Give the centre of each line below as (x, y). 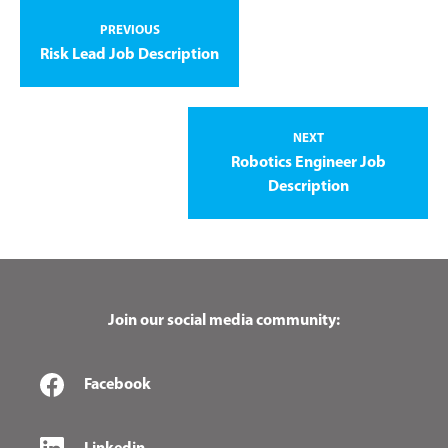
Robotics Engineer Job (308, 162)
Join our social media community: (224, 320)
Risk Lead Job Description (129, 54)
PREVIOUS (129, 30)
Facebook (117, 384)
